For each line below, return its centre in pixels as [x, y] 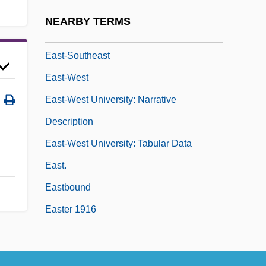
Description [69, 121]
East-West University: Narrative [111, 99]
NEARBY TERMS [88, 22]
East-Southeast [77, 55]
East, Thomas [74, 11]
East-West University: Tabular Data [118, 143]
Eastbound [68, 187]
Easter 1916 [71, 209]
